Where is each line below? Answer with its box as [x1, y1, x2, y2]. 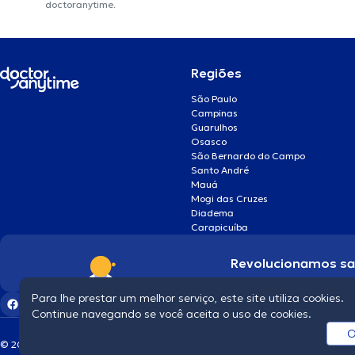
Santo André [190, 164, 249, 177]
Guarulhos [190, 121, 238, 134]
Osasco [190, 136, 227, 148]
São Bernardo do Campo [190, 150, 305, 162]
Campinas [190, 107, 238, 120]
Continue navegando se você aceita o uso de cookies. [32, 307, 311, 321]
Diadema [190, 207, 234, 219]
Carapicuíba [190, 221, 248, 234]
